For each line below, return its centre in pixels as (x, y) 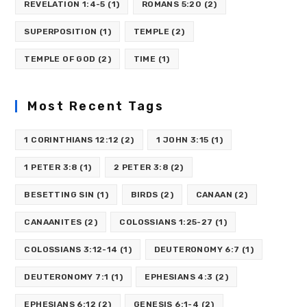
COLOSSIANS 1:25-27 (166, 222)
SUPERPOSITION (61, 32)
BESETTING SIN (59, 195)
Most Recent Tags (96, 107)
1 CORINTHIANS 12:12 (72, 140)
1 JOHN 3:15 (183, 140)
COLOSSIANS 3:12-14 (71, 250)
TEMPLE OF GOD (60, 59)
